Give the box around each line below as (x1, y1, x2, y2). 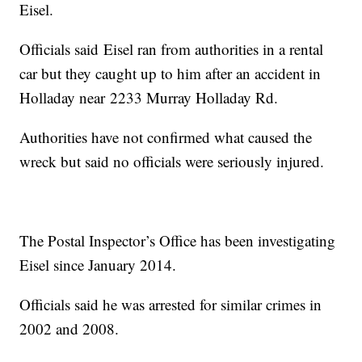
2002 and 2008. (19, 318, 120, 339)
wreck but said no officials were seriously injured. (19, 151, 325, 172)
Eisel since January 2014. (19, 255, 177, 276)
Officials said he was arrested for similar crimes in (19, 294, 322, 315)
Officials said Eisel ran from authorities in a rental (19, 39, 324, 60)
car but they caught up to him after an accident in (19, 63, 322, 84)
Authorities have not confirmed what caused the (19, 127, 313, 148)
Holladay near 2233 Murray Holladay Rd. (19, 87, 279, 108)
